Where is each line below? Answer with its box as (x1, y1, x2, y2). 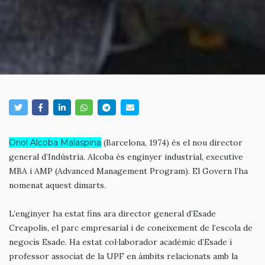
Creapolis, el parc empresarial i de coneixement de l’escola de (9, 222, 253, 234)
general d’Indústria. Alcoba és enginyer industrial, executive (9, 151, 243, 163)
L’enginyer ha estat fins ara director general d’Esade (9, 208, 216, 219)
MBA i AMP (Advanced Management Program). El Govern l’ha (9, 166, 248, 177)
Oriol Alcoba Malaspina (9, 137, 101, 148)
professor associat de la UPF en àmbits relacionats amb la (9, 251, 238, 262)
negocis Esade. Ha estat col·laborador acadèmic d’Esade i (9, 237, 232, 248)
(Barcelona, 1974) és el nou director (101, 137, 243, 148)
